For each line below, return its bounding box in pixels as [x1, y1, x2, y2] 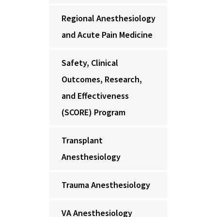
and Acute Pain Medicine [62, 29, 153, 40]
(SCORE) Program [62, 107, 125, 118]
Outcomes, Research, [62, 74, 142, 85]
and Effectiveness [62, 90, 129, 101]
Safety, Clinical [62, 57, 118, 68]
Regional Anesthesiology [62, 13, 155, 24]
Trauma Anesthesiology [62, 179, 150, 190]
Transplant [62, 135, 103, 146]
